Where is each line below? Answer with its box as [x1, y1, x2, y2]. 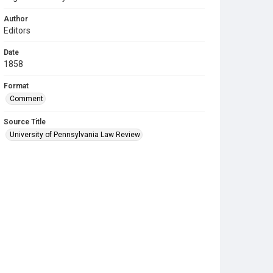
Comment [10, 94, 43, 103]
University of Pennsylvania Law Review [10, 130, 140, 139]
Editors [4, 26, 30, 35]
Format [4, 82, 29, 90]
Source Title [4, 118, 46, 126]
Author [4, 15, 28, 23]
